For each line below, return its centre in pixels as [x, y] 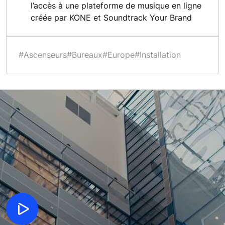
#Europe [119, 54]
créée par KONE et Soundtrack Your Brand [111, 17]
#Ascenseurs [43, 54]
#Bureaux [85, 54]
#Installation [158, 54]
